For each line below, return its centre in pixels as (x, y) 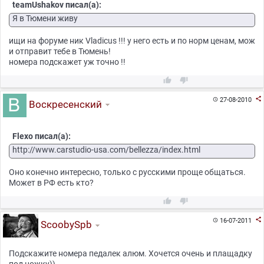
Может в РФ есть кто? (51, 182)
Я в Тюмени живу (45, 19)
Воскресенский (64, 105)
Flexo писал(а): (42, 136)
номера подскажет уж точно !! (67, 62)
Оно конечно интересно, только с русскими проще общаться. (127, 172)
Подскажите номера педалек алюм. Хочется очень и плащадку (131, 253)
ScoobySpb (65, 225)
